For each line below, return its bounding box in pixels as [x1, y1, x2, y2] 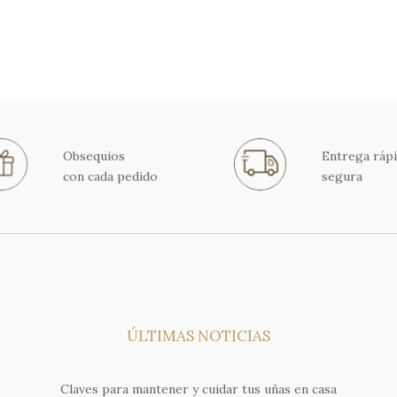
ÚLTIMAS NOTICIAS [126, 326, 270, 346]
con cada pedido [62, 168, 158, 184]
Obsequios [62, 148, 125, 164]
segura [322, 168, 363, 184]
